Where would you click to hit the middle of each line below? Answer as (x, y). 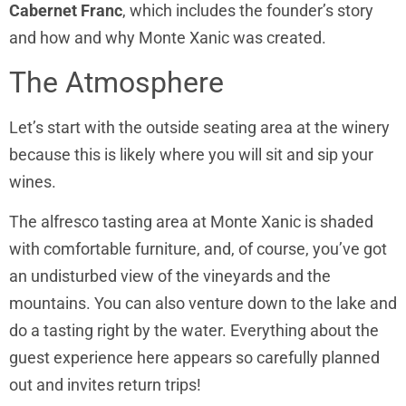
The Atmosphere (116, 82)
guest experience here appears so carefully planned (194, 358)
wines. (34, 181)
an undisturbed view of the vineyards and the (170, 276)
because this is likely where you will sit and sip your (191, 154)
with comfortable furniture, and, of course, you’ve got (198, 249)
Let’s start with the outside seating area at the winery (199, 127)
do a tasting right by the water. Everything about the (194, 331)
